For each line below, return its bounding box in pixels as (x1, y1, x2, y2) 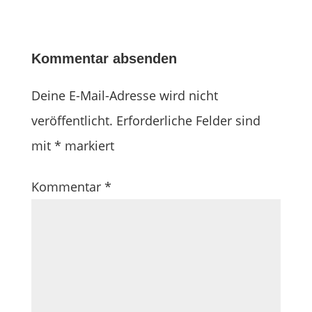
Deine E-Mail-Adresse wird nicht (31, 87, 218, 104)
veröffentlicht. (31, 112, 113, 129)
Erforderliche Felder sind (116, 112, 260, 129)
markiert (61, 137, 114, 154)
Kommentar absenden (31, 51, 177, 66)
